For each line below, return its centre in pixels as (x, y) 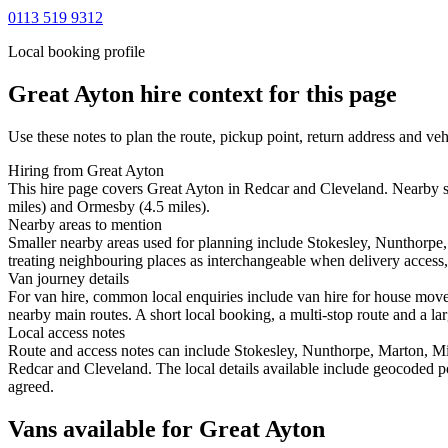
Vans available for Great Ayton (166, 428)
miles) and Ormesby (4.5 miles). (109, 206)
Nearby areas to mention (85, 224)
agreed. (31, 386)
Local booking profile (76, 51)
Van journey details (68, 278)
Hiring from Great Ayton (86, 170)
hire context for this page (265, 93)
